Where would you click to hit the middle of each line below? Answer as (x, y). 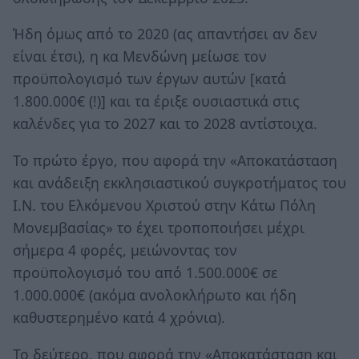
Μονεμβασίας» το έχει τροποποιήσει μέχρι (159, 228)
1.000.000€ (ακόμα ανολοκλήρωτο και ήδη (155, 295)
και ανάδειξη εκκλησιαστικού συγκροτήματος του (179, 183)
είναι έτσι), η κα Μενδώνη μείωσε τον (140, 56)
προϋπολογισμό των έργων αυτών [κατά (149, 79)
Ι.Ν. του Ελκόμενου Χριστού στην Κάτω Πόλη (164, 206)
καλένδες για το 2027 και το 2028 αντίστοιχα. (165, 124)
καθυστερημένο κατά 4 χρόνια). (119, 318)
